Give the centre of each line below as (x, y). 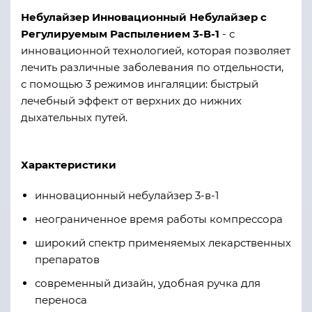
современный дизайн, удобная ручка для (148, 283)
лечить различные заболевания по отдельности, (152, 67)
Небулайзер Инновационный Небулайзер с (144, 17)
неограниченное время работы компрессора (159, 219)
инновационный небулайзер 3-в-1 (127, 195)
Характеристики (69, 165)
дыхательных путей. (74, 117)
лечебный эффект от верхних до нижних (131, 101)
